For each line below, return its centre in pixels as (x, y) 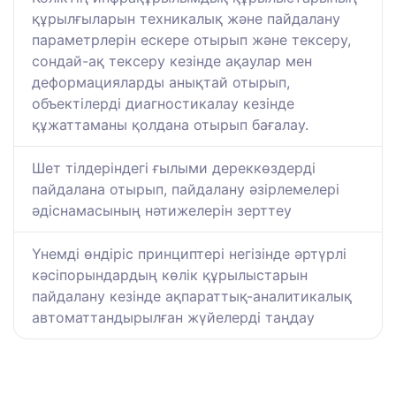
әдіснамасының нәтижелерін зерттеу (162, 211)
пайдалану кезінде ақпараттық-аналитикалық (192, 297)
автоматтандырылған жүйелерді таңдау (173, 318)
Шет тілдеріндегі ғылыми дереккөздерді (174, 168)
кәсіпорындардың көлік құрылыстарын (170, 275)
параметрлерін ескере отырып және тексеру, (191, 40)
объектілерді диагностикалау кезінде (163, 104)
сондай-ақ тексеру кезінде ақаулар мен (172, 61)
